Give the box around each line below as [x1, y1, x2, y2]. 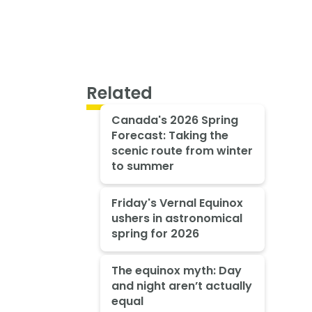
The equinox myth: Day [111, 263, 242, 279]
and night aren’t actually [111, 278, 252, 294]
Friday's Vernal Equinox [111, 195, 243, 212]
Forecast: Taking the [111, 127, 228, 144]
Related [86, 81, 153, 105]
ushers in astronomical [111, 210, 242, 227]
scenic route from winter [111, 143, 253, 159]
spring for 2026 [111, 226, 199, 242]
